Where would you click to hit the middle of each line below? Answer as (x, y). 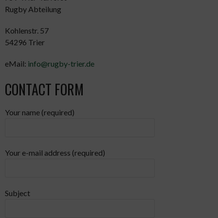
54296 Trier (25, 42)
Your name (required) (40, 112)
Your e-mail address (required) (55, 153)
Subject (18, 193)
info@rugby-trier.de (61, 64)
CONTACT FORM (44, 89)
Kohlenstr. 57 (27, 30)
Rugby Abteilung (33, 9)
